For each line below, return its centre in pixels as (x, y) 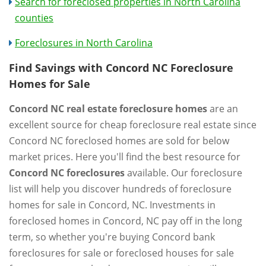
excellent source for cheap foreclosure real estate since (133, 125)
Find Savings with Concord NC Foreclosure (121, 68)
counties (34, 18)
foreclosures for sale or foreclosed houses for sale (121, 253)
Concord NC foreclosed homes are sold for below (119, 141)
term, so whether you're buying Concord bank (112, 237)
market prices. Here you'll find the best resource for (125, 157)
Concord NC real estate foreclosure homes (108, 109)
